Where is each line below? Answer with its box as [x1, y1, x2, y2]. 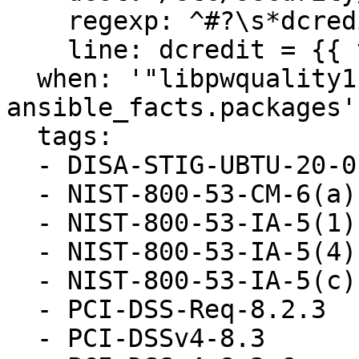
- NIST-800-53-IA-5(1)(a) [6, 208, 37, 237]
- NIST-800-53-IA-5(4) [6, 237, 37, 266]
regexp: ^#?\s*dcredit [6, 6, 67, 35]
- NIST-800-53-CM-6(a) [6, 179, 37, 208]
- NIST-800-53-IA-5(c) [6, 266, 37, 295]
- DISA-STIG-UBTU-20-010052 [6, 151, 37, 179]
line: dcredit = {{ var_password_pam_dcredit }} [6, 35, 67, 64]
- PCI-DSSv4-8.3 [6, 324, 37, 353]
